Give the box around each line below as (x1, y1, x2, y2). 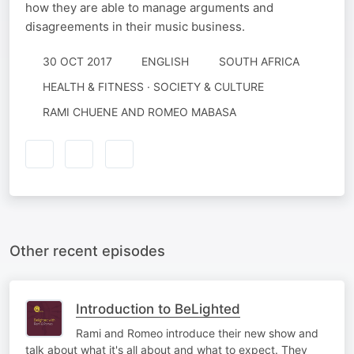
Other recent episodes (9, 241, 165, 259)
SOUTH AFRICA (218, 55, 299, 68)
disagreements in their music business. (25, 19, 245, 34)
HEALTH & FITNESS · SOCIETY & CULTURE (42, 80, 264, 93)
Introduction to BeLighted (76, 300, 240, 317)
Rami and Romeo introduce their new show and (76, 326, 318, 340)
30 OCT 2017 (42, 55, 112, 68)
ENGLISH (141, 55, 189, 68)
